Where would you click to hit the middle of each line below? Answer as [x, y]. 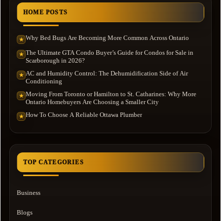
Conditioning [44, 81]
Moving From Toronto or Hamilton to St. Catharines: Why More [111, 94]
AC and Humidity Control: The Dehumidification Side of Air [107, 73]
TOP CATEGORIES [54, 162]
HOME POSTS [45, 12]
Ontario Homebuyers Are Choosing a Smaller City [92, 102]
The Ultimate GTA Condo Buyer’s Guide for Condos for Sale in [110, 52]
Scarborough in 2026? [55, 60]
